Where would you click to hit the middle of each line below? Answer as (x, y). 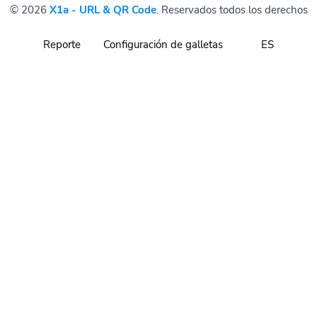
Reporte (62, 45)
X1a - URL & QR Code (103, 10)
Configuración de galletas (163, 45)
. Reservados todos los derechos (232, 10)
